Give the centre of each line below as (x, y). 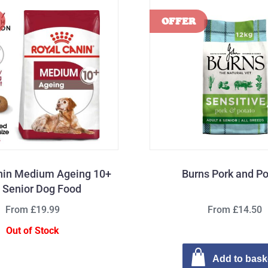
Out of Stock (33, 231)
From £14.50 (235, 210)
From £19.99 (33, 210)
